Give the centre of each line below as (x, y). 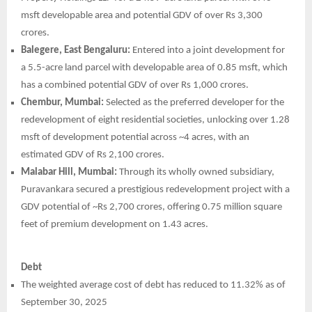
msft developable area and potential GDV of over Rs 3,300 (142, 15)
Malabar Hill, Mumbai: (69, 172)
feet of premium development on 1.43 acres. (115, 224)
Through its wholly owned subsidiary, (196, 172)
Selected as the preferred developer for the (194, 102)
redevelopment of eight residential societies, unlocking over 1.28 (155, 120)
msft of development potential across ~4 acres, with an (135, 137)
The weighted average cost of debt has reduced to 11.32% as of (153, 285)
